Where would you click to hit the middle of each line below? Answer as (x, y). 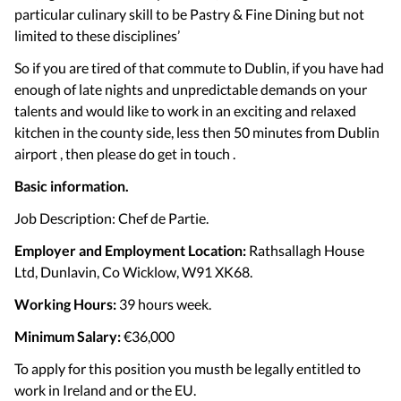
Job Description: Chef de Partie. (111, 218)
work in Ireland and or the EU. (107, 390)
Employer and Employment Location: (132, 250)
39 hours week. (165, 304)
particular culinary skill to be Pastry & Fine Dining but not (189, 14)
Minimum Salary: (68, 336)
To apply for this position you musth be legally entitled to (188, 368)
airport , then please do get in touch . (125, 154)
